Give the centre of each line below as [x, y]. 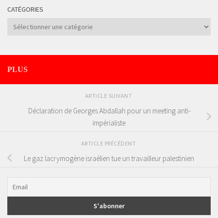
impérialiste [109, 123]
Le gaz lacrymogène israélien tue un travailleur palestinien [109, 158]
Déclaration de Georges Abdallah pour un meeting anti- [109, 111]
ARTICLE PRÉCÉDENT [109, 144]
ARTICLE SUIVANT [109, 96]
